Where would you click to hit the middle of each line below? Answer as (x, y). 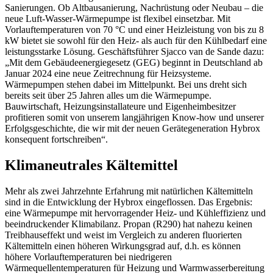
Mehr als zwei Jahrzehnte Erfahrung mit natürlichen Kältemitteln (129, 191)
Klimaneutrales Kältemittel (91, 165)
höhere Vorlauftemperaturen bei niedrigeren (88, 257)
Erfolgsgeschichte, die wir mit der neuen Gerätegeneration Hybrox (133, 128)
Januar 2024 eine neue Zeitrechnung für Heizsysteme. (108, 73)
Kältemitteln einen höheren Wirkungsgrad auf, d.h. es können (123, 246)
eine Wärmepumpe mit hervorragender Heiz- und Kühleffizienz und (135, 213)
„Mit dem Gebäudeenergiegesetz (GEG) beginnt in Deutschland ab (134, 62)
